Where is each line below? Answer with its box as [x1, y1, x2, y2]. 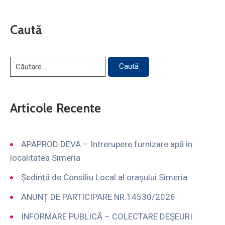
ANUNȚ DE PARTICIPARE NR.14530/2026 [21, 191, 175, 202]
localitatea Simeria [10, 152, 80, 163]
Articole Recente [10, 100, 101, 116]
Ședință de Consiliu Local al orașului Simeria [21, 172, 187, 182]
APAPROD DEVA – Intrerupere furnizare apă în [21, 139, 192, 149]
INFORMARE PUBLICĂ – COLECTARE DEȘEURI [21, 211, 192, 221]
